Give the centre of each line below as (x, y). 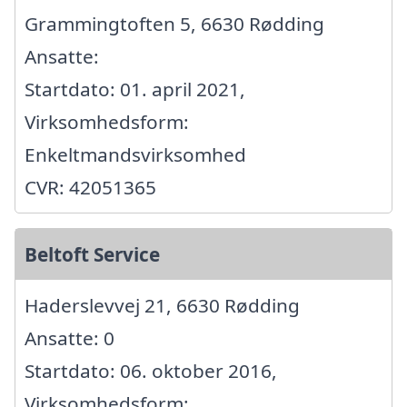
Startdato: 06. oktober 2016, (151, 370)
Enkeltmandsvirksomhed (135, 154)
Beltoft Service (92, 254)
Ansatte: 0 (69, 338)
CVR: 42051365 (90, 187)
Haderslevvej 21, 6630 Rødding (162, 305)
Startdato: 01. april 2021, (135, 89)
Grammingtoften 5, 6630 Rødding (174, 23)
